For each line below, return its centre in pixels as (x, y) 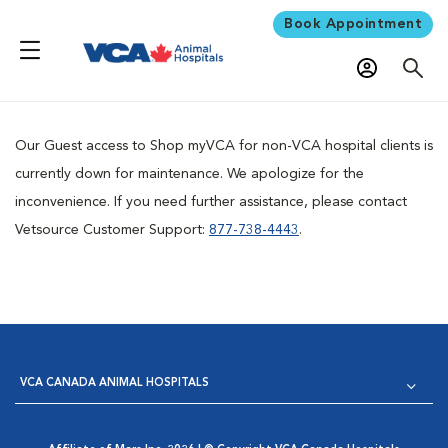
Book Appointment (353, 23)
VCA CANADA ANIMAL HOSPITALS (114, 383)
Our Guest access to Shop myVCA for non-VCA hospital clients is (224, 145)
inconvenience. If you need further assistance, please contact (211, 201)
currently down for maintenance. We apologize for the (189, 173)
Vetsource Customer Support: (112, 229)
